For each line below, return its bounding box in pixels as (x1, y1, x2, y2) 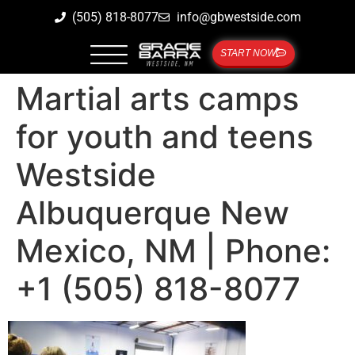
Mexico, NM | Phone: (16, 231, 330, 270)
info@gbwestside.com (176, 10, 301, 25)
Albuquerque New (16, 193, 289, 232)
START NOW (219, 48, 276, 59)
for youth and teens (16, 117, 313, 156)
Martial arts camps (16, 79, 299, 118)
